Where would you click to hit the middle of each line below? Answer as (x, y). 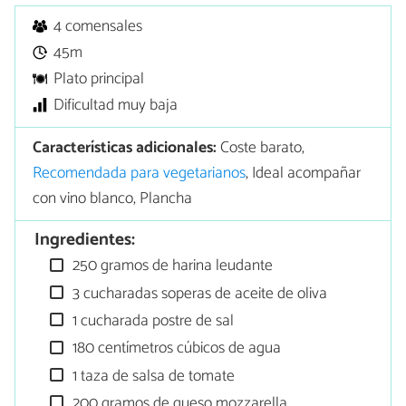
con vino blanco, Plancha (113, 199)
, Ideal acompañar (304, 174)
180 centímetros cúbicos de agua (175, 349)
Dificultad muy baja (116, 106)
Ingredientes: (85, 240)
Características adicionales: (125, 149)
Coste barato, (261, 149)
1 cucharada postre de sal (152, 322)
